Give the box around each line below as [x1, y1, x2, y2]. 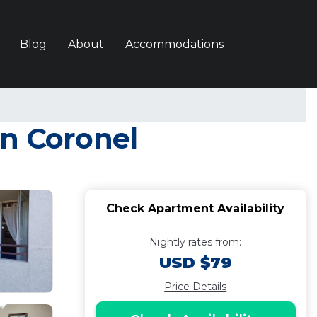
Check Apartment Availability [106, 202, 285, 215]
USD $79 [158, 253, 232, 272]
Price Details [164, 280, 227, 293]
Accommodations [125, 37, 224, 51]
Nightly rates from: [149, 236, 242, 248]
